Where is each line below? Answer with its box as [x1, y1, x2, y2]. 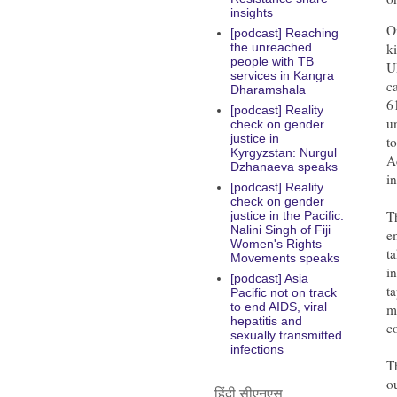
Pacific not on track [230, 285, 337, 300]
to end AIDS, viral [230, 300, 327, 315]
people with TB [230, 54, 314, 69]
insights [230, 5, 273, 20]
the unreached [230, 40, 312, 55]
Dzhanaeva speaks [230, 160, 338, 175]
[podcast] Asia [230, 271, 308, 286]
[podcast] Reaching [230, 26, 339, 41]
